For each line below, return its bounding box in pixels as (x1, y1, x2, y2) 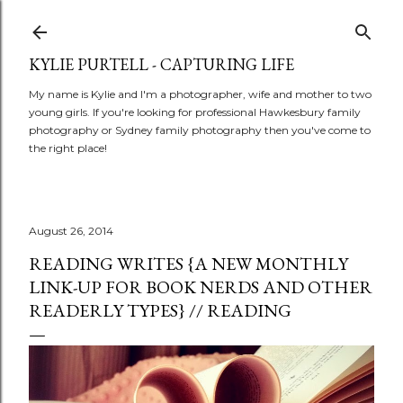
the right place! (29, 141, 107, 155)
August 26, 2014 (29, 224, 113, 237)
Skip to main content (128, 11, 275, 34)
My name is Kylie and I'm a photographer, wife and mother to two (29, 87, 372, 101)
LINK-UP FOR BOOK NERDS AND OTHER (29, 275, 372, 299)
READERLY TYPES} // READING (29, 299, 291, 322)
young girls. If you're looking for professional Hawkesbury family (29, 105, 361, 119)
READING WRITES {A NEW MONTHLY (29, 252, 348, 275)
